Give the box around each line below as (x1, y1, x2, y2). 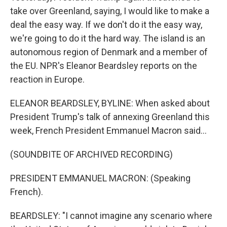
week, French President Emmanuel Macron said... (10, 125, 207, 136)
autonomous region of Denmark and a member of (10, 47, 208, 57)
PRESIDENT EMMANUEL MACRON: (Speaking (10, 173, 191, 183)
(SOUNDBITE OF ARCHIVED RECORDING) (10, 149, 173, 160)
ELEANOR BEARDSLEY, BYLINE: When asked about (10, 98, 210, 108)
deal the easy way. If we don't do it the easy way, (10, 19, 202, 30)
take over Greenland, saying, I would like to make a (10, 6, 209, 16)
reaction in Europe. (10, 74, 85, 85)
